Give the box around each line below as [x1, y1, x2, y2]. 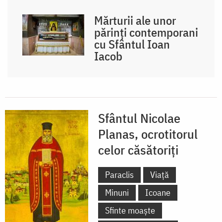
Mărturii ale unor [94, 12, 176, 28]
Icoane [145, 186, 170, 198]
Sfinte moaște [105, 204, 155, 216]
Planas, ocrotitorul [98, 125, 198, 142]
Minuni [105, 186, 129, 198]
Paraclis [105, 168, 134, 180]
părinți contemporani [94, 24, 199, 40]
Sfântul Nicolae [98, 109, 180, 126]
